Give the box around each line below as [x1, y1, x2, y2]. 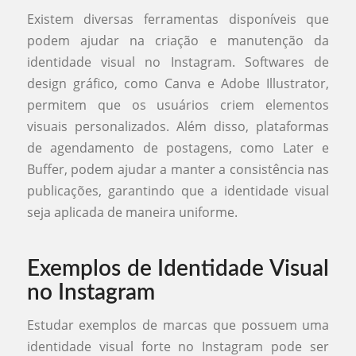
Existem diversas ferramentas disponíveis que [26, 10, 330, 28]
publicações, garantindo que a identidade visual [26, 181, 330, 199]
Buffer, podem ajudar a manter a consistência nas [26, 160, 330, 178]
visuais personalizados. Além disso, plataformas [26, 117, 330, 135]
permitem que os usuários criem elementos [26, 95, 330, 114]
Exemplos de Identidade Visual [26, 257, 330, 280]
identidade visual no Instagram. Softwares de [26, 52, 330, 71]
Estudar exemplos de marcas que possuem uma [26, 316, 330, 335]
